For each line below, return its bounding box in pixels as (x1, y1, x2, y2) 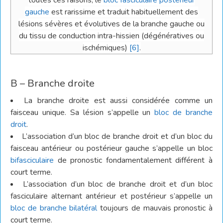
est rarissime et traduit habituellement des (49, 6, 198, 17)
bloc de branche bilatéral (10, 203, 98, 214)
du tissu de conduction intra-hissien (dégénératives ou (19, 30, 204, 41)
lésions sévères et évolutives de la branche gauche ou (18, 18, 205, 29)
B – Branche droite (10, 77, 95, 90)
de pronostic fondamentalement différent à (54, 155, 213, 166)
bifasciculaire (10, 155, 54, 166)
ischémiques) (82, 42, 129, 53)
